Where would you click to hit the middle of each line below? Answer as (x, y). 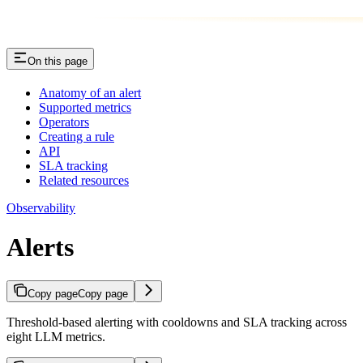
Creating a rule (77, 136)
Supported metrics (85, 107)
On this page (58, 61)
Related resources (84, 180)
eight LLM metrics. (56, 336)
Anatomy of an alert (90, 92)
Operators (64, 122)
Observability (41, 207)
